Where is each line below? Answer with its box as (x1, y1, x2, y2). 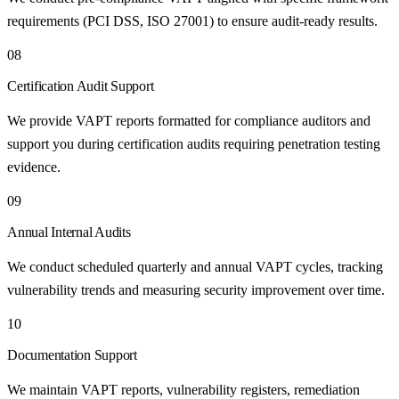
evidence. (7, 159, 61, 175)
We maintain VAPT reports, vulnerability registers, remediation (7, 381, 360, 397)
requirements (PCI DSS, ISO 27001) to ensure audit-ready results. (7, 12, 378, 28)
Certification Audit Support (7, 77, 154, 94)
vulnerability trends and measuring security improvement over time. (7, 281, 385, 297)
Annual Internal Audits (7, 224, 131, 240)
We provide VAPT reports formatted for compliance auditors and (7, 112, 370, 128)
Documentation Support (7, 346, 137, 362)
